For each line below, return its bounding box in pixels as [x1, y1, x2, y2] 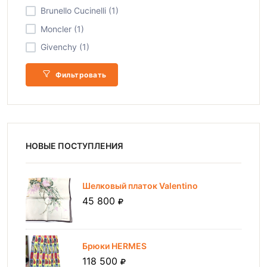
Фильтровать [53, 70, 107, 79]
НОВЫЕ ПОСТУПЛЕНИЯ [26, 141, 123, 151]
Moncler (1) [41, 23, 84, 34]
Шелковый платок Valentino [82, 181, 198, 191]
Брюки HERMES [82, 241, 147, 251]
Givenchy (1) [41, 42, 89, 52]
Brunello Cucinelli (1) [41, 5, 119, 16]
